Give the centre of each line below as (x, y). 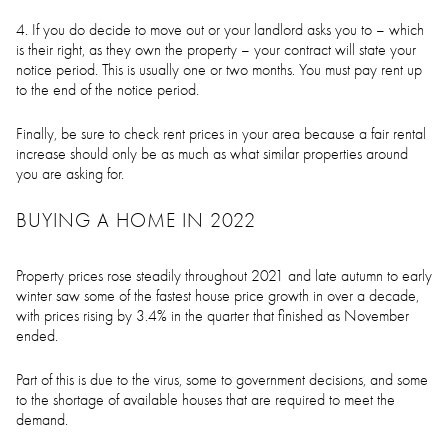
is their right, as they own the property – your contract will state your (216, 50)
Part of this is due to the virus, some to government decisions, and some (222, 380)
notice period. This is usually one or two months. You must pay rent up (219, 70)
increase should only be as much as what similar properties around (212, 154)
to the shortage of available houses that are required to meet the (205, 400)
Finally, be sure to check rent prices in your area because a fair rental (221, 134)
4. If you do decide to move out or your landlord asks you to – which (220, 30)
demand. (42, 420)
